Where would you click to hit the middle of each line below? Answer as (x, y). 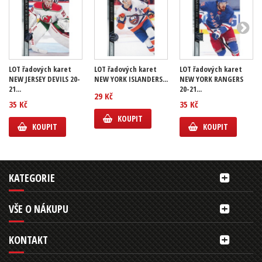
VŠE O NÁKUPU (39, 209)
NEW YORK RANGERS (211, 79)
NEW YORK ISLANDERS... (131, 79)
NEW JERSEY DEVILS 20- (44, 79)
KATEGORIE (32, 178)
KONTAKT (28, 240)
